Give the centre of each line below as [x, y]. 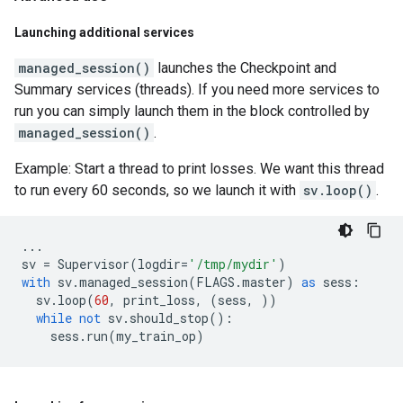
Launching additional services [104, 32]
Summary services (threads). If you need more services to [197, 90]
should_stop [169, 318]
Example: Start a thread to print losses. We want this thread [199, 169]
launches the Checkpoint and [245, 68]
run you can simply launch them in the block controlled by [192, 111]
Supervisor [94, 264]
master [264, 282]
